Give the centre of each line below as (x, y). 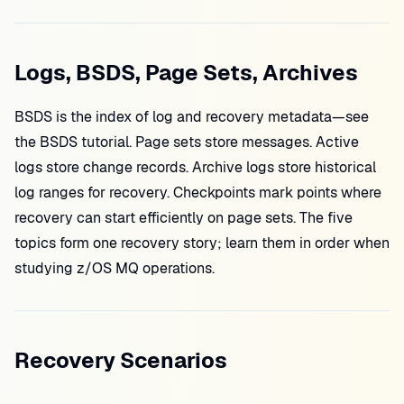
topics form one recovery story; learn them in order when (202, 243)
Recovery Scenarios (121, 360)
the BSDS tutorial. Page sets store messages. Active (187, 142)
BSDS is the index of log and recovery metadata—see (192, 117)
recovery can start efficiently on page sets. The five (184, 218)
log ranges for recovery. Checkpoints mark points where (198, 193)
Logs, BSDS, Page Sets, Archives (186, 73)
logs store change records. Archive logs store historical (195, 167)
